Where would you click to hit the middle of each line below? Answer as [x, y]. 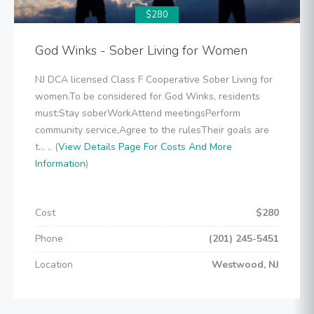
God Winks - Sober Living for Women [141, 50]
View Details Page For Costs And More [145, 147]
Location [54, 265]
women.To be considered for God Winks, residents [148, 96]
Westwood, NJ [245, 265]
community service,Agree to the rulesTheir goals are [152, 130]
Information [60, 164]
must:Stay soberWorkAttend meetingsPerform [138, 113]
